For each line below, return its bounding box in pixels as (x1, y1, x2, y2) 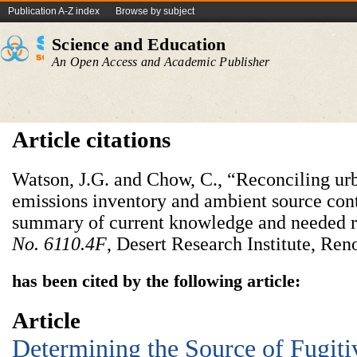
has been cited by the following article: (12, 271, 300, 291)
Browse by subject (116, 6, 194, 17)
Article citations (12, 127, 171, 152)
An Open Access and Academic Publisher (52, 55, 270, 69)
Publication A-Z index (8, 6, 100, 17)
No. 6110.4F (12, 233, 107, 254)
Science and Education (52, 34, 226, 54)
